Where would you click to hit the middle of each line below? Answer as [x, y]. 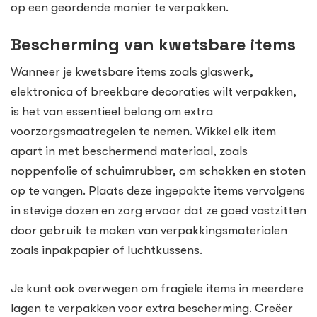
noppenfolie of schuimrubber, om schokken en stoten [158, 171]
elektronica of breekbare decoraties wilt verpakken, [154, 92]
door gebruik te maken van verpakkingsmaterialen [149, 231]
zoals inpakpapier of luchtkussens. [106, 250]
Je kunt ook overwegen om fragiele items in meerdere [157, 288]
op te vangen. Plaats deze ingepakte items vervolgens [158, 191]
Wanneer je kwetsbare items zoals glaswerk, [132, 72]
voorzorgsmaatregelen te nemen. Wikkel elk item [143, 132]
